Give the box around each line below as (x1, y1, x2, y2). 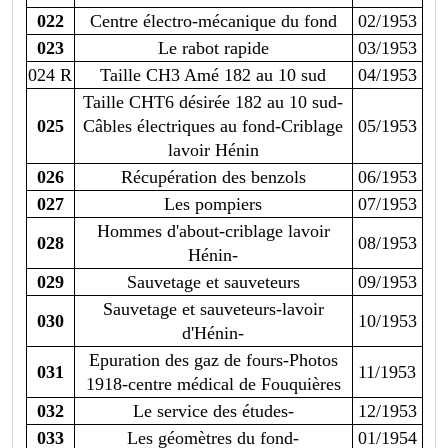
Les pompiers (164, 194, 262, 215)
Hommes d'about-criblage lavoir (96, 221, 330, 242)
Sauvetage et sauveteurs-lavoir (102, 299, 324, 320)
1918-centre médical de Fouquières (85, 374, 341, 395)
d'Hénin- (182, 323, 244, 344)
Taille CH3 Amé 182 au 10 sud (100, 65, 326, 86)
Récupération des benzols (120, 167, 306, 188)
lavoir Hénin (167, 140, 259, 161)
